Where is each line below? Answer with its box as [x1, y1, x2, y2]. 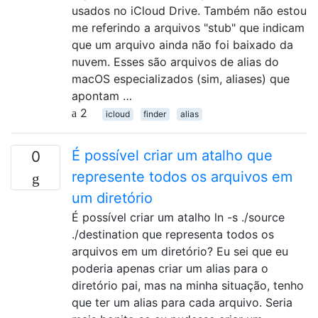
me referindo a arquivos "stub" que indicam [72, 20, 305, 35]
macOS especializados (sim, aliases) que [72, 71, 290, 86]
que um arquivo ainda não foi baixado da [72, 37, 293, 52]
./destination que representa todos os [72, 226, 274, 241]
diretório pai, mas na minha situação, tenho [72, 278, 304, 292]
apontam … [72, 88, 132, 103]
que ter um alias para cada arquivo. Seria [72, 295, 292, 309]
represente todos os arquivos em [72, 168, 292, 185]
